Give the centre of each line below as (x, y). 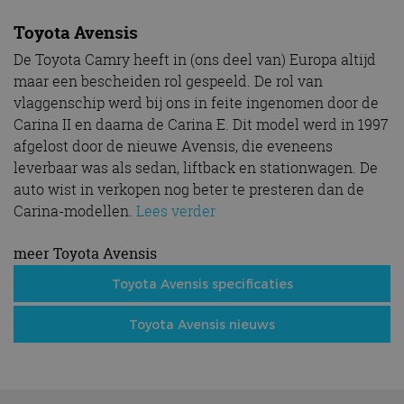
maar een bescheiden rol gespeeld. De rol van (168, 81)
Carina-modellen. (75, 211)
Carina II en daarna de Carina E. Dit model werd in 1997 (201, 124)
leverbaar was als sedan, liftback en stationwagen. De (196, 167)
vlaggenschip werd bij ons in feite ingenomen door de (196, 102)
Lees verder (176, 211)
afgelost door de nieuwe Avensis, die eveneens (173, 146)
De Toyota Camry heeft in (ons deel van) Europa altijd (195, 59)
